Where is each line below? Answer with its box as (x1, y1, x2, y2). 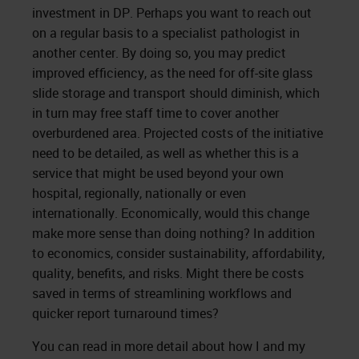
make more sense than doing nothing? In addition (32, 224, 315, 242)
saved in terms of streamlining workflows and (32, 284, 292, 302)
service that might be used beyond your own (32, 163, 284, 182)
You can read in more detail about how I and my (32, 337, 305, 355)
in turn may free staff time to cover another (32, 103, 279, 122)
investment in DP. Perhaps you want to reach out (32, 3, 312, 22)
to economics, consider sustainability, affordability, (32, 244, 325, 262)
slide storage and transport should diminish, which (32, 83, 320, 102)
